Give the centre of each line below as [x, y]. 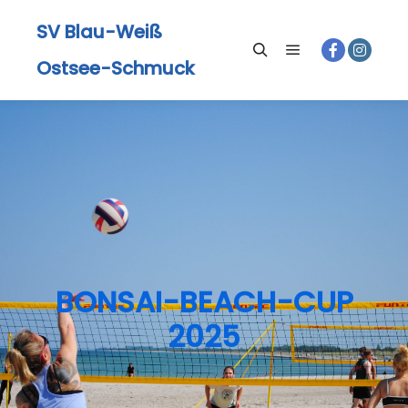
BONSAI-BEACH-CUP [204, 302]
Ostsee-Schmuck [116, 68]
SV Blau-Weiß [99, 32]
